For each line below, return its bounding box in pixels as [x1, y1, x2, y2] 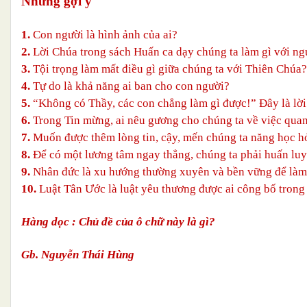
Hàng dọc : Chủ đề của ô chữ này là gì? [21, 214, 215, 228]
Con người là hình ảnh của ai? [33, 27, 177, 41]
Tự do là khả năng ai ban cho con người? [33, 79, 230, 93]
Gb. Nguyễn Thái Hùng [21, 247, 134, 261]
